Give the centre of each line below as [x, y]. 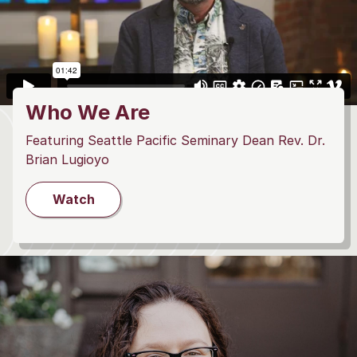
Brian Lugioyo [67, 159]
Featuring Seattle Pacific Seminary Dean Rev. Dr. [175, 140]
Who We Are [88, 112]
